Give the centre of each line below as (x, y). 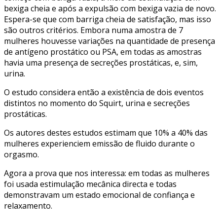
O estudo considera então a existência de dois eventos (104, 92)
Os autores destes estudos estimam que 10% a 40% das (106, 133)
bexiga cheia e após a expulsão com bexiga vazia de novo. (110, 9)
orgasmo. (21, 155)
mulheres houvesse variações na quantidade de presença (110, 41)
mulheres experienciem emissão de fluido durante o (99, 144)
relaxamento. (28, 206)
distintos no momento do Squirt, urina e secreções (97, 103)
